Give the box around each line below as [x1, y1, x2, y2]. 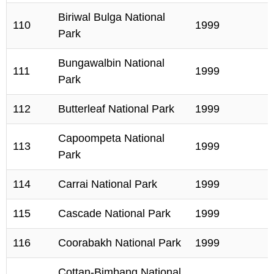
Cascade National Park [58, 207, 171, 220]
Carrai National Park [58, 178, 157, 190]
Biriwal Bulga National [58, 11, 165, 23]
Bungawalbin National [58, 57, 165, 69]
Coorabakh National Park [58, 237, 181, 249]
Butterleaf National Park [58, 103, 174, 115]
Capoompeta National [58, 132, 165, 144]
